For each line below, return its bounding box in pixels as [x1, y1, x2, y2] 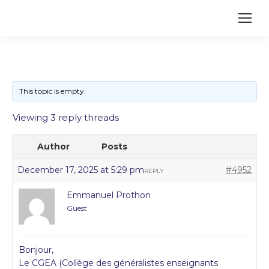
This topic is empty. [19, 86, 86, 95]
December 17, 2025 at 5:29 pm [17, 165, 144, 175]
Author [37, 141, 70, 152]
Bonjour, [19, 244, 53, 255]
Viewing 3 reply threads [13, 112, 119, 123]
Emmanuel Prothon [67, 190, 151, 201]
